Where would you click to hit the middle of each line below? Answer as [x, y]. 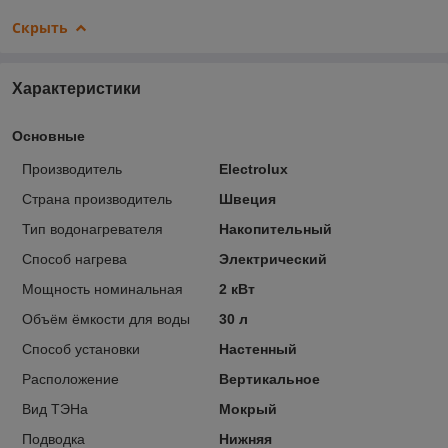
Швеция [247, 198]
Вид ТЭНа [55, 408]
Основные [48, 135]
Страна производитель [97, 198]
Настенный [257, 348]
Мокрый [247, 408]
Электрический [272, 258]
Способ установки [81, 348]
